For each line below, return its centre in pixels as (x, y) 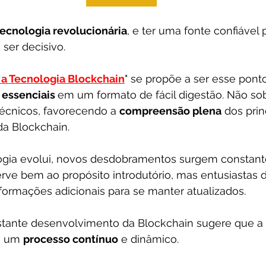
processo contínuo (71, 239)
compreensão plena (170, 111)
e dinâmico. (148, 239)
